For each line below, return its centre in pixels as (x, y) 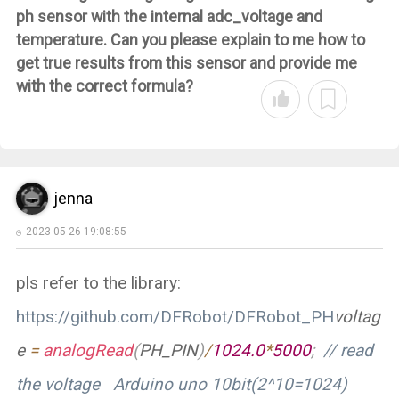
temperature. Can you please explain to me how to (190, 40)
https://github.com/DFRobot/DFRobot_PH (175, 316)
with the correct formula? (108, 86)
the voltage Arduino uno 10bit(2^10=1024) (186, 384)
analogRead (87, 350)
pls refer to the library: (98, 282)
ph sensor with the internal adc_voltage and (169, 17)
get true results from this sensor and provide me (186, 63)
